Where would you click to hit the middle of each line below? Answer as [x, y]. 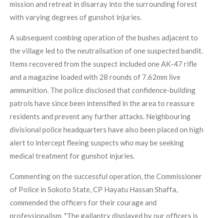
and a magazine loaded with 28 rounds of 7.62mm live [95, 77]
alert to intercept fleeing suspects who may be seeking [97, 143]
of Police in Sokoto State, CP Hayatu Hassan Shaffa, [94, 190]
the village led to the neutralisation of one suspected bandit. [106, 51]
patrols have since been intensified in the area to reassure [102, 103]
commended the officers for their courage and [83, 203]
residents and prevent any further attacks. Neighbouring [100, 117]
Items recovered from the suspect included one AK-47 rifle [103, 64]
